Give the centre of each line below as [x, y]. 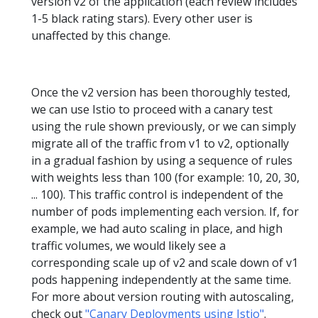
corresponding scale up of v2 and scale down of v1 [165, 263]
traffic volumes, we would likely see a [128, 246]
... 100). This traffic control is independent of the [157, 194]
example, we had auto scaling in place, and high [157, 229]
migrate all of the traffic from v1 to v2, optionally [160, 143]
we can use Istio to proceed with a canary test [152, 109]
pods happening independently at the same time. [161, 280]
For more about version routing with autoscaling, [163, 297]
